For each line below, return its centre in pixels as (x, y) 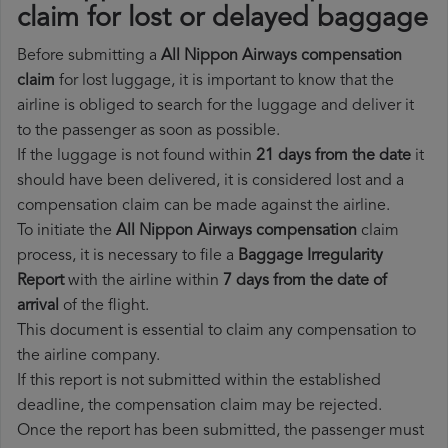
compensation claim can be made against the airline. (203, 206)
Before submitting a (89, 56)
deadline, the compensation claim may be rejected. (199, 406)
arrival (38, 306)
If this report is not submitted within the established (199, 381)
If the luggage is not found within (136, 156)
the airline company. (88, 356)
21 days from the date (333, 156)
